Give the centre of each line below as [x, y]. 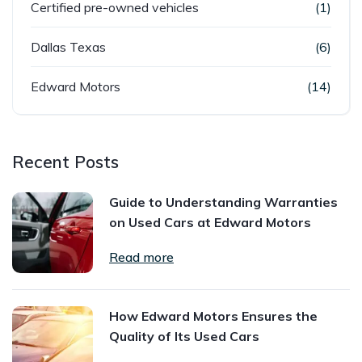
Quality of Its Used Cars [184, 336]
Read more [141, 257]
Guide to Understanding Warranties [223, 202]
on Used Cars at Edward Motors [210, 222]
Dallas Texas [68, 46]
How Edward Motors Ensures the [213, 316]
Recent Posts [65, 161]
